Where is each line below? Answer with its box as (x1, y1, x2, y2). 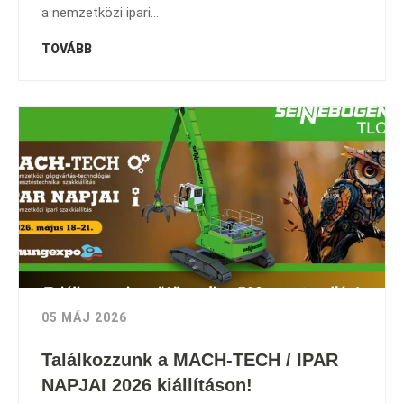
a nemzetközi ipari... (41, 5, 159, 21)
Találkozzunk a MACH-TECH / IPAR (41, 350, 338, 370)
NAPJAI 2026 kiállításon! (41, 375, 252, 395)
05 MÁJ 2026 (41, 310, 127, 325)
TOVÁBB (41, 41, 92, 56)
